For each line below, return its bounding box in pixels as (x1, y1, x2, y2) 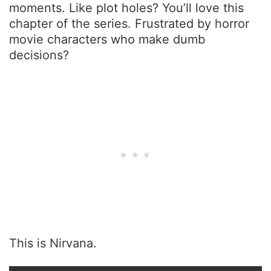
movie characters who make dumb (9, 32, 205, 47)
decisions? (9, 48, 69, 63)
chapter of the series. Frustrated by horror (9, 16, 249, 31)
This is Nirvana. (9, 236, 97, 251)
